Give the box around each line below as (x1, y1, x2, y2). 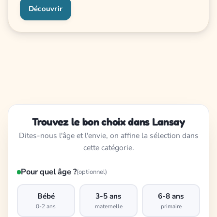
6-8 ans (158, 190, 185, 201)
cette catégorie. (83, 142, 134, 154)
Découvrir (29, 3, 63, 14)
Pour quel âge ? (21, 167, 77, 178)
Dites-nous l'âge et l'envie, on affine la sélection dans (18, 130, 199, 141)
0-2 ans (36, 202, 56, 210)
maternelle (94, 202, 123, 210)
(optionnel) (77, 167, 108, 176)
